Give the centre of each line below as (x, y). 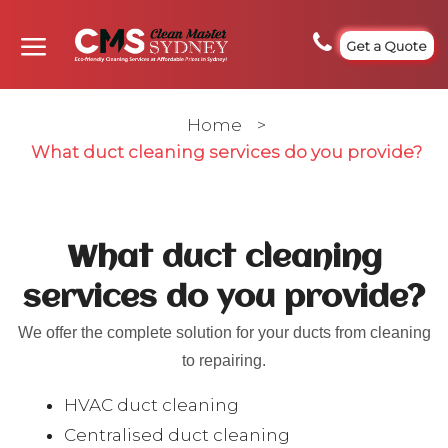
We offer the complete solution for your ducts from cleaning (224, 332)
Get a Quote (387, 45)
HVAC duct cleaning (151, 405)
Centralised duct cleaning (177, 435)
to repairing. (224, 360)
